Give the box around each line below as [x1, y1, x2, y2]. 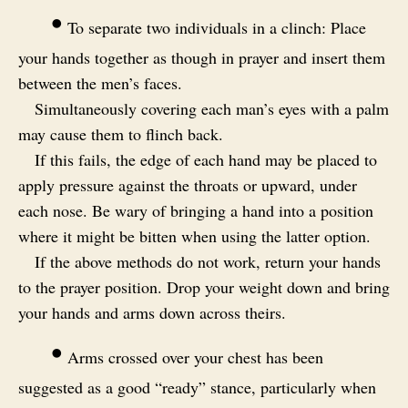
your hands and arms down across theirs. [18, 301, 286, 324]
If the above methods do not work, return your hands [35, 250, 381, 273]
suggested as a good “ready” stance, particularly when [18, 376, 376, 399]
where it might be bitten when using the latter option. [18, 225, 371, 248]
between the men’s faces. [18, 72, 182, 95]
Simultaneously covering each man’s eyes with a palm [35, 97, 389, 120]
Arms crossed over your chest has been [63, 346, 323, 369]
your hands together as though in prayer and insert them [18, 46, 385, 69]
